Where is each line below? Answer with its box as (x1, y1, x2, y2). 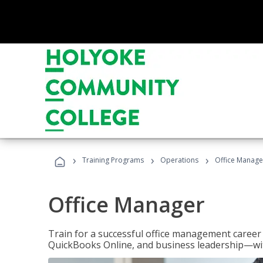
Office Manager (48, 190, 205, 219)
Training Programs (82, 155, 144, 165)
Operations (160, 155, 198, 165)
